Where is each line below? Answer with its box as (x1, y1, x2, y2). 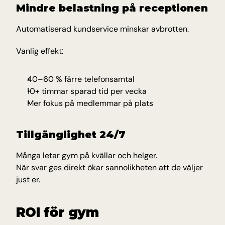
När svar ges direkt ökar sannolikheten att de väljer (16, 162, 203, 173)
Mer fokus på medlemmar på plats (27, 98, 153, 108)
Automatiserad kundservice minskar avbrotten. (16, 24, 189, 34)
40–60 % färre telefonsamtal (27, 74, 135, 84)
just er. (16, 174, 40, 185)
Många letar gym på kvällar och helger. (16, 150, 157, 161)
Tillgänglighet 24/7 (16, 129, 126, 141)
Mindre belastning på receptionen (16, 2, 208, 14)
